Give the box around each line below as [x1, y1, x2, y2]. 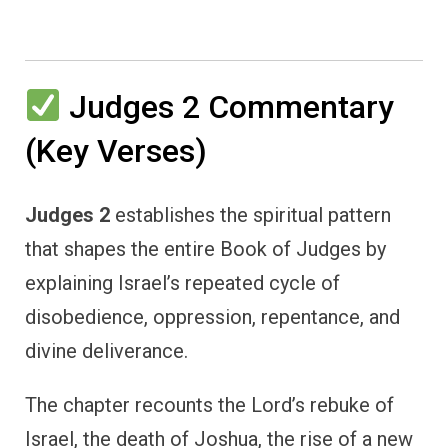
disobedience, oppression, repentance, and [25, 305, 400, 330]
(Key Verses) [25, 131, 207, 170]
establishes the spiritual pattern [110, 203, 391, 228]
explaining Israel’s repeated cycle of [25, 271, 340, 296]
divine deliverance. [25, 339, 188, 364]
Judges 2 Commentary [61, 87, 395, 126]
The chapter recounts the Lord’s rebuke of [25, 393, 394, 418]
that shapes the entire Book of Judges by [25, 237, 386, 262]
